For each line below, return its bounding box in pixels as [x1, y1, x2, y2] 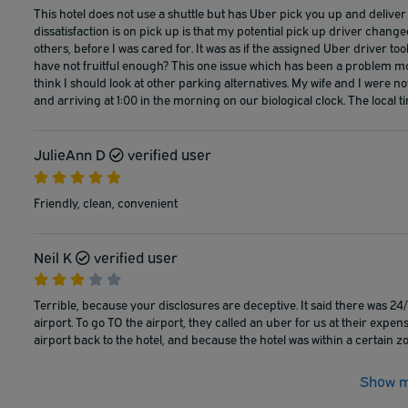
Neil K [34, 246, 72, 267]
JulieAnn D [34, 144, 106, 165]
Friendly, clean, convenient [34, 193, 178, 210]
